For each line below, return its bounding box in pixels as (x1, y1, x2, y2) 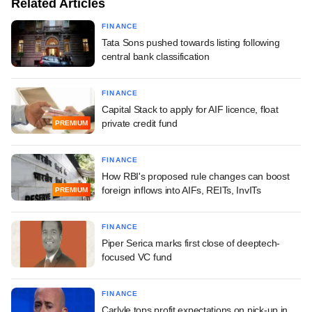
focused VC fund (102, 251, 172, 263)
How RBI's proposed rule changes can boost (102, 170, 290, 182)
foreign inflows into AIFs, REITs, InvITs (102, 184, 261, 196)
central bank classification (102, 50, 210, 62)
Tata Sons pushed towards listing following (102, 36, 280, 48)
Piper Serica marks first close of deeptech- (102, 237, 280, 249)
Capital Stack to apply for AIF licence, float (102, 103, 279, 115)
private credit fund (102, 117, 178, 129)
